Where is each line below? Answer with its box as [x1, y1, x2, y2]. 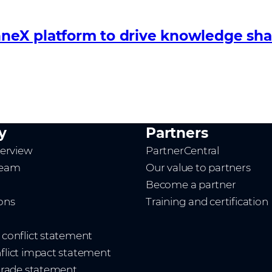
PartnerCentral [146, 144, 220, 157]
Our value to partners [146, 161, 251, 174]
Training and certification [146, 195, 268, 208]
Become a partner [146, 178, 236, 191]
